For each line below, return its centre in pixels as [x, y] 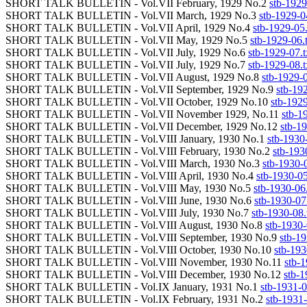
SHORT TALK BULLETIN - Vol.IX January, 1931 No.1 [133, 287]
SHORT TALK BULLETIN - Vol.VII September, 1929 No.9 [141, 89]
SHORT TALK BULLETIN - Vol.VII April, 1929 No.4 [129, 28]
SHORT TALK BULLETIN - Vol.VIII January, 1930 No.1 [136, 139]
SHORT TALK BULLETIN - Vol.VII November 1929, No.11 [144, 114]
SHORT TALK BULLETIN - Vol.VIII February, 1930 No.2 [139, 151]
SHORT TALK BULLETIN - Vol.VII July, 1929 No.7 [127, 65]
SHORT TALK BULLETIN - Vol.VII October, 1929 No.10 [138, 102]
